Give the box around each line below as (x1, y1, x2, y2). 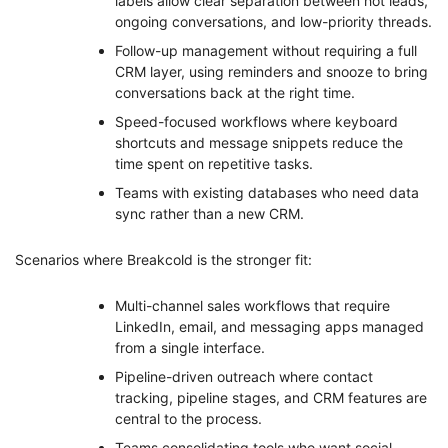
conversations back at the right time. (115, 83, 355, 101)
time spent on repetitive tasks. (115, 154, 313, 172)
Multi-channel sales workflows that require (115, 296, 390, 314)
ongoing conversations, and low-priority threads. (115, 12, 432, 30)
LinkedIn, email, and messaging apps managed (115, 317, 424, 335)
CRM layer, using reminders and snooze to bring (115, 62, 428, 80)
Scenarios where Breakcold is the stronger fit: (15, 250, 312, 268)
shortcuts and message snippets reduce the (115, 133, 403, 151)
